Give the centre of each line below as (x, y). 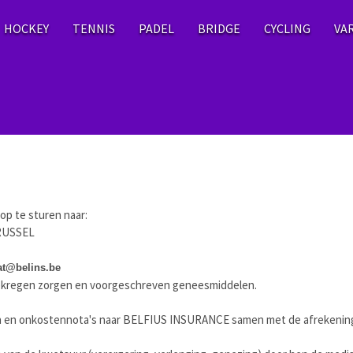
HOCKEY (26, 28)
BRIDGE (219, 28)
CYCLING (287, 28)
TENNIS (94, 28)
